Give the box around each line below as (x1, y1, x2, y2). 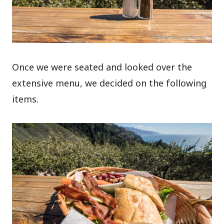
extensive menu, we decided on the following (12, 76, 207, 89)
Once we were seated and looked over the (12, 60, 192, 73)
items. (12, 92, 39, 105)
